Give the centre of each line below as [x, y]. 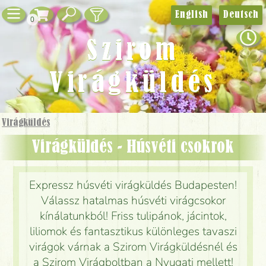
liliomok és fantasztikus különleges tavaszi [133, 232]
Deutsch [241, 15]
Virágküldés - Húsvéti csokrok [137, 147]
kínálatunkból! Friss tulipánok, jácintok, [133, 216]
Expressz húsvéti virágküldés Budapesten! [133, 186]
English [191, 15]
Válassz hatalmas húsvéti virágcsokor [133, 201]
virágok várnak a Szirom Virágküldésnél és [133, 247]
